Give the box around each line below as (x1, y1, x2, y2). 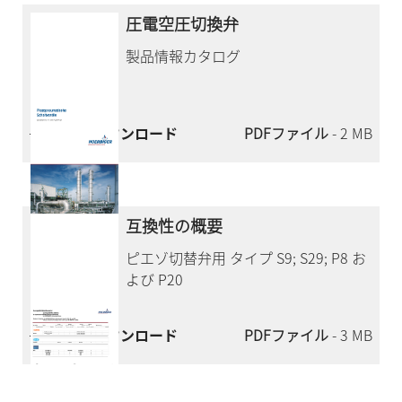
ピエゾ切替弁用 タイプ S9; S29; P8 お (126, 247, 367, 269)
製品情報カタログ (126, 44, 241, 66)
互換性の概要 (126, 214, 223, 239)
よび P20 (126, 268, 184, 291)
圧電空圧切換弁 (126, 11, 240, 36)
